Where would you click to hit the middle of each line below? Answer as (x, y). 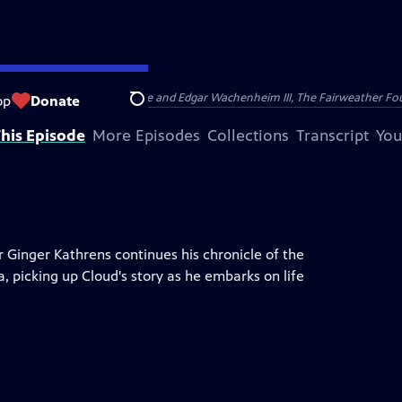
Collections (248, 135)
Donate (55, 100)
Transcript (332, 135)
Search (151, 109)
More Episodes (146, 135)
